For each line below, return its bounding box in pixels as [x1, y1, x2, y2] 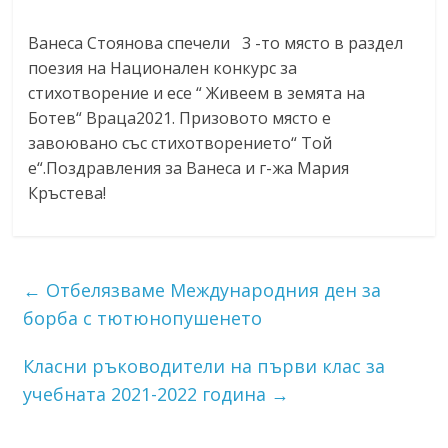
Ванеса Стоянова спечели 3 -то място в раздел [28, 31, 404, 54]
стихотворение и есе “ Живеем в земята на [28, 81, 366, 104]
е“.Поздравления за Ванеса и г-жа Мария [28, 156, 350, 179]
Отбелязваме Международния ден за [41, 277, 382, 302]
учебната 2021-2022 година [23, 381, 272, 406]
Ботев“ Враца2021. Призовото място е [28, 106, 332, 129]
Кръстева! [28, 181, 107, 204]
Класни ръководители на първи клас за [23, 353, 386, 378]
